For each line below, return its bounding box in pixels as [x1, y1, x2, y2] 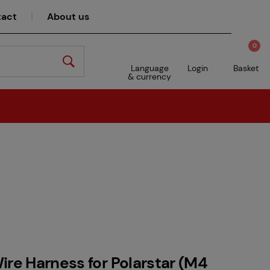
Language [130, 63, 169, 74]
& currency [128, 71, 171, 82]
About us [46, 10, 89, 23]
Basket [233, 63, 259, 74]
